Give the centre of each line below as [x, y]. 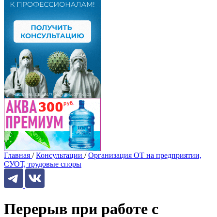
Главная [17, 155]
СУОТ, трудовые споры [43, 164]
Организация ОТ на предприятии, [145, 155]
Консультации [59, 155]
